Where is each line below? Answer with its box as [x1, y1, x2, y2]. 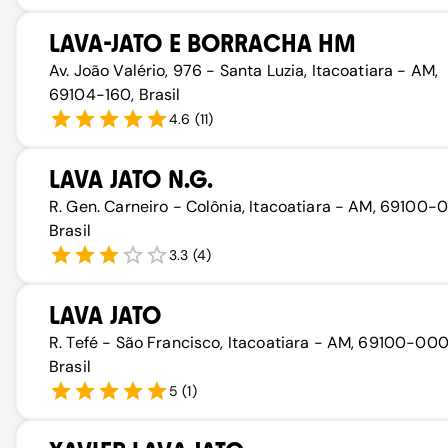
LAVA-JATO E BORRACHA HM [49, 29, 357, 58]
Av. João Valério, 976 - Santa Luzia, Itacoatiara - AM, [49, 60, 439, 81]
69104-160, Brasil [49, 84, 181, 105]
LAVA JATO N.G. [49, 165, 214, 194]
